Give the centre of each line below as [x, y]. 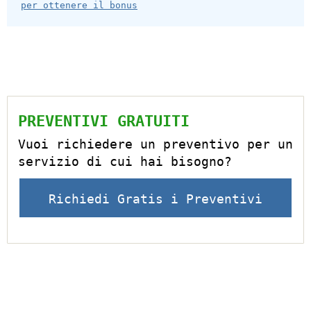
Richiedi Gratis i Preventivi [155, 199]
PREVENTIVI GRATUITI [104, 121]
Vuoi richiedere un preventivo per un [155, 144]
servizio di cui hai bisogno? [125, 162]
